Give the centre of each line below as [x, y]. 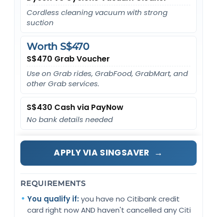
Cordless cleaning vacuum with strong [97, 12]
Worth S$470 [58, 46]
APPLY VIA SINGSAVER [103, 152]
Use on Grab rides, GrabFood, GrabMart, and [108, 73]
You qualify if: [53, 199]
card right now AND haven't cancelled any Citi [109, 210]
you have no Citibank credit [130, 199]
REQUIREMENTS [53, 183]
